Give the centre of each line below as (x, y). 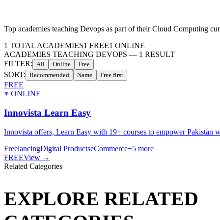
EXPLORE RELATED (101, 199)
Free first (112, 75)
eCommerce (109, 148)
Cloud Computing (180, 29)
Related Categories (33, 166)
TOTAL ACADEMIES (46, 46)
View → (37, 157)
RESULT (160, 55)
